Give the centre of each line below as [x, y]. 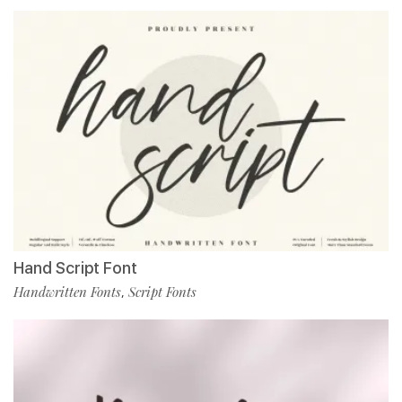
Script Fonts [162, 291]
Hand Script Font [75, 267]
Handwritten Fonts [67, 291]
